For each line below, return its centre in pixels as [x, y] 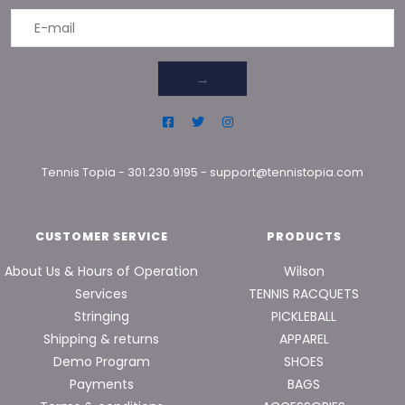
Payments [101, 385]
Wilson [304, 272]
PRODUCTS [304, 236]
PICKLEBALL [304, 317]
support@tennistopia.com [287, 172]
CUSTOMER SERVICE [101, 236]
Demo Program [101, 362]
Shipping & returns [101, 339]
